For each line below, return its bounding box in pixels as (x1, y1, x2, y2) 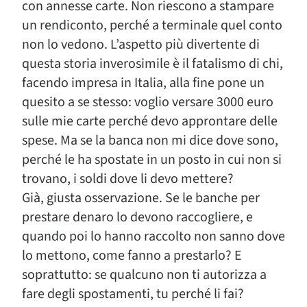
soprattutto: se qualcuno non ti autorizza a (22, 265, 267, 284)
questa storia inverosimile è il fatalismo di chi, (22, 54, 283, 73)
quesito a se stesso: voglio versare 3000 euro (22, 93, 273, 112)
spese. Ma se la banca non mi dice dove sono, (22, 131, 278, 150)
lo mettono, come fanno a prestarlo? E (22, 246, 242, 265)
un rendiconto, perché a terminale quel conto (22, 16, 282, 35)
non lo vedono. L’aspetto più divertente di (22, 35, 260, 54)
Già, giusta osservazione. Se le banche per (22, 188, 260, 208)
